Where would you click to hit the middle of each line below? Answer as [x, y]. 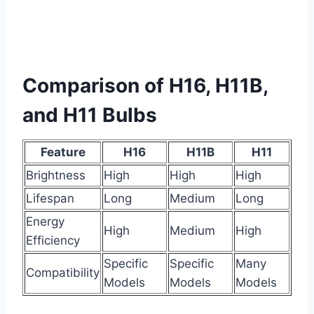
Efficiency [53, 241]
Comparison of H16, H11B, [145, 86]
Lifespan [50, 199]
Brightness [56, 176]
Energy [45, 222]
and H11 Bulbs [90, 115]
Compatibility [63, 273]
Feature [63, 152]
